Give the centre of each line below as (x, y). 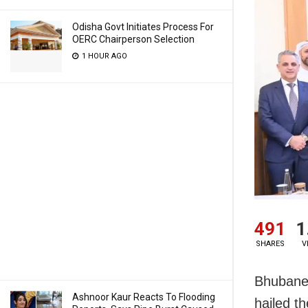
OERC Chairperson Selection (133, 39)
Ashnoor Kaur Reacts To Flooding (144, 297)
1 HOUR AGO (103, 56)
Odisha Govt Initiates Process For (143, 27)
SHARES (270, 244)
